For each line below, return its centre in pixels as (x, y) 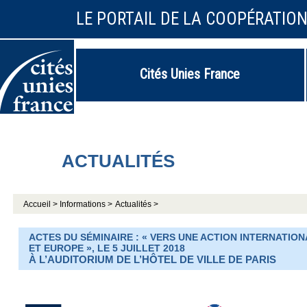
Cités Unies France (190, 74)
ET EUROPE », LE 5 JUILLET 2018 (107, 248)
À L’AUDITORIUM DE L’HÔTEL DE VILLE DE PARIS (152, 260)
